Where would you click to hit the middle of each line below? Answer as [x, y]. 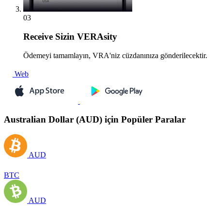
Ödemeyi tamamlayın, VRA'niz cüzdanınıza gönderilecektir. [115, 55]
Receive [38, 37]
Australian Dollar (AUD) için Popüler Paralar [95, 120]
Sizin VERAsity [85, 37]
